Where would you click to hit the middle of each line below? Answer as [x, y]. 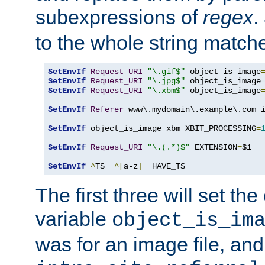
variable [74, 219]
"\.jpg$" [166, 81]
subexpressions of [119, 17]
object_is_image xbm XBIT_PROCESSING [171, 128]
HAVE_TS [164, 166]
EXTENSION [214, 147]
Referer [107, 109]
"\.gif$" [166, 71]
